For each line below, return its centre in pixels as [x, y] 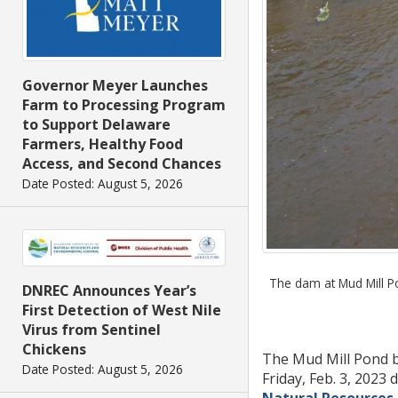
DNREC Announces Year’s [109, 291]
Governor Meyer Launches [115, 86]
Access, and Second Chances [122, 164]
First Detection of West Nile [122, 310]
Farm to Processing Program [124, 105]
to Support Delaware [96, 125]
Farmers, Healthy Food [103, 144]
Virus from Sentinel [92, 330]
